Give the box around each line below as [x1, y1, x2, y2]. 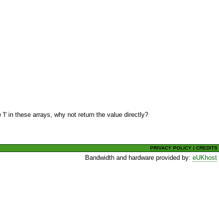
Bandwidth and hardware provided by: [85, 153, 193, 161]
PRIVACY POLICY [150, 145, 192, 151]
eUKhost [193, 153, 218, 161]
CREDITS [196, 145, 218, 151]
